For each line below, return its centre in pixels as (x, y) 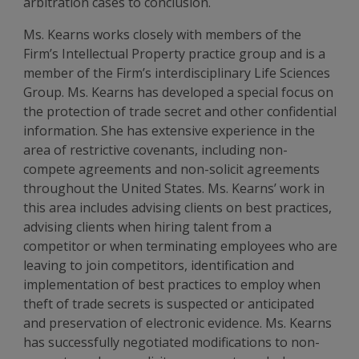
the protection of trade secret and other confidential (180, 111)
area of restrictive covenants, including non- (156, 150)
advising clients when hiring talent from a (148, 227)
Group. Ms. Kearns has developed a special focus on (179, 92)
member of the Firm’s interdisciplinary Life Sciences (177, 73)
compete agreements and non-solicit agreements (172, 169)
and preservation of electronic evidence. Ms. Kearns (178, 323)
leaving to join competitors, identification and (159, 265)
